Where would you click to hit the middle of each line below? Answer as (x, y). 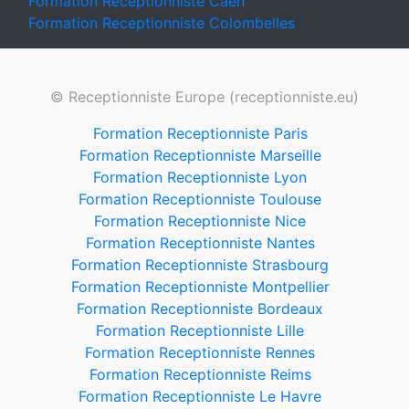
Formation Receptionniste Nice (200, 221)
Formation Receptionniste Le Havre (200, 396)
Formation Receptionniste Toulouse (200, 199)
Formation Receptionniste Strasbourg (200, 265)
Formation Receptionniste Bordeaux (200, 309)
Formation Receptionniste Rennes (200, 352)
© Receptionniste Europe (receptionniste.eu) (204, 97)
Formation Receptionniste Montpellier (200, 287)
